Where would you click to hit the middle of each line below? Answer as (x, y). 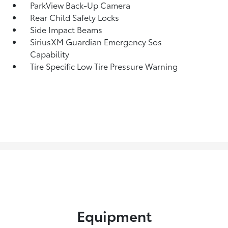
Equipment (114, 215)
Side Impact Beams (66, 29)
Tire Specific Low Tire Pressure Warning (104, 66)
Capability (50, 53)
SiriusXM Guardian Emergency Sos (96, 41)
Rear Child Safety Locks (75, 17)
